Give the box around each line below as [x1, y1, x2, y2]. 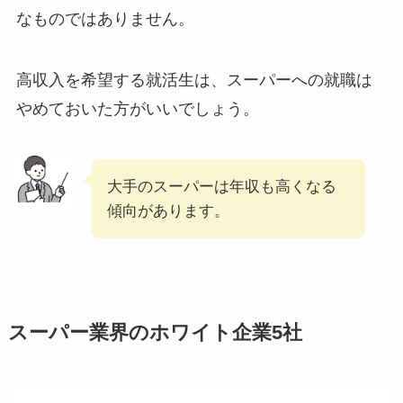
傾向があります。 [106, 201, 229, 219]
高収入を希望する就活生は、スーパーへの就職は [15, 70, 372, 89]
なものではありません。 [15, 10, 194, 29]
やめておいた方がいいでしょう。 [15, 99, 259, 118]
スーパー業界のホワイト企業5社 [7, 321, 302, 344]
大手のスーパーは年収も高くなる [106, 177, 336, 195]
